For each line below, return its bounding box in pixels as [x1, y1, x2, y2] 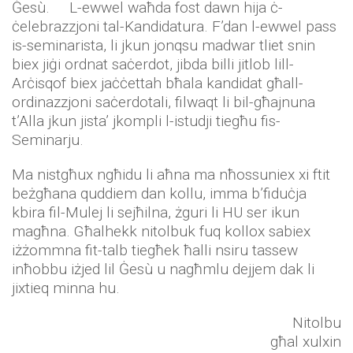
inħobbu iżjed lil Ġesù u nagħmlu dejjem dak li [12, 260, 314, 279]
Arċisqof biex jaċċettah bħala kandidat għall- [12, 74, 303, 93]
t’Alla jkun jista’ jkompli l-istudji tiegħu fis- [12, 112, 281, 131]
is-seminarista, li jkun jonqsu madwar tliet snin [12, 36, 315, 55]
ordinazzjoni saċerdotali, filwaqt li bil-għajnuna [12, 93, 315, 112]
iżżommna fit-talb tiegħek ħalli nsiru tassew [12, 241, 298, 260]
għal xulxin [270, 333, 341, 351]
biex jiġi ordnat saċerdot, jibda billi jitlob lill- [12, 55, 294, 74]
